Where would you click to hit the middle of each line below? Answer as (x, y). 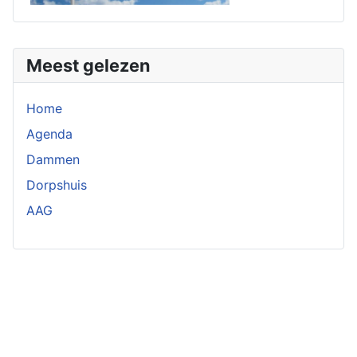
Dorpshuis (57, 184)
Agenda (49, 133)
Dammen (53, 159)
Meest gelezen (88, 65)
